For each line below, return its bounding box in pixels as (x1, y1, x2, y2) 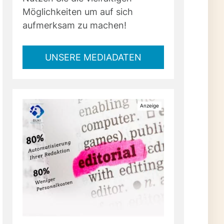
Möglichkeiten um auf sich (22, 6, 133, 17)
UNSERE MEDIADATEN (45, 51, 142, 62)
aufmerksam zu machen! (22, 19, 127, 30)
